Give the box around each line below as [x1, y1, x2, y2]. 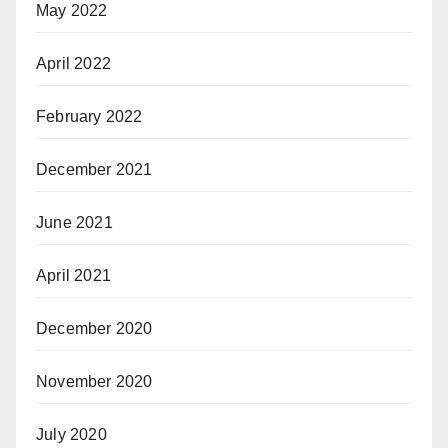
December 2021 [36, 160, 153, 178]
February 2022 [36, 107, 143, 125]
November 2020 [36, 372, 153, 390]
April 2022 [36, 54, 111, 72]
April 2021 [36, 266, 111, 284]
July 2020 [36, 425, 107, 443]
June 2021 [36, 213, 113, 231]
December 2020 [36, 319, 153, 337]
